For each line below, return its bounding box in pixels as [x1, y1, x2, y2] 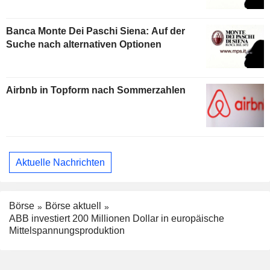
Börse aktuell [45, 201, 101, 212]
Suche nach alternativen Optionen [6, 39, 162, 50]
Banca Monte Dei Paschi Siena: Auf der [6, 26, 185, 37]
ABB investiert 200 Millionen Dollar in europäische [9, 213, 224, 224]
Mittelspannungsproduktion [9, 225, 125, 236]
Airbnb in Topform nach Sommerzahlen [6, 85, 186, 96]
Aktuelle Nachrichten [16, 157, 105, 168]
